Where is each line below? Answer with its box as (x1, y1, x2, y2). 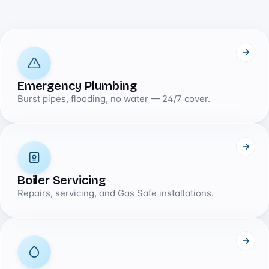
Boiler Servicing (17, 173, 106, 188)
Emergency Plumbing (17, 79, 137, 94)
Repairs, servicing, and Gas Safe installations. (17, 187, 214, 199)
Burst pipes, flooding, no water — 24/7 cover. (17, 93, 210, 105)
